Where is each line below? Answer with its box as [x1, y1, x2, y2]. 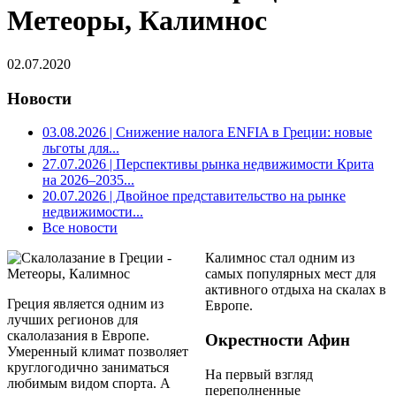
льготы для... [42, 141, 119, 156]
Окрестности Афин [205, 331, 350, 350]
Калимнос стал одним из [205, 250, 354, 266]
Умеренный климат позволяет [7, 344, 188, 360]
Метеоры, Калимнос [7, 4, 267, 37]
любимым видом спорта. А [7, 376, 171, 392]
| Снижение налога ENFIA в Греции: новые [106, 125, 372, 141]
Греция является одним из [7, 296, 164, 312]
